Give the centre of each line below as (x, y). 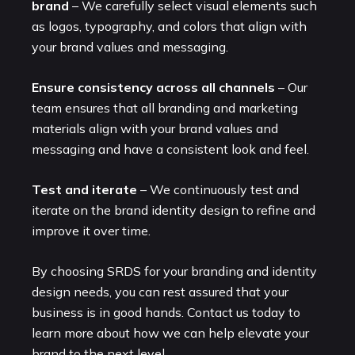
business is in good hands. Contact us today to (166, 312)
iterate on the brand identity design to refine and (174, 210)
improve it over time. (91, 230)
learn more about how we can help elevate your (170, 332)
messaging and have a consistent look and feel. (170, 149)
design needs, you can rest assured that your (160, 291)
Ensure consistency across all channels (153, 87)
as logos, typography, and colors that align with (169, 26)
